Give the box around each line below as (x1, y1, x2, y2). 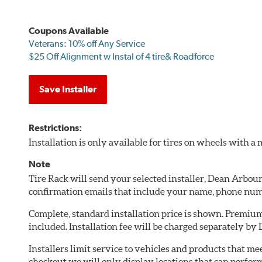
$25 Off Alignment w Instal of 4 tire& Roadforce (29, 50, 215, 62)
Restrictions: (29, 122, 82, 133)
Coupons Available (29, 25, 109, 36)
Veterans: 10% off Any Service (29, 37, 146, 49)
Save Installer (39, 83, 97, 95)
